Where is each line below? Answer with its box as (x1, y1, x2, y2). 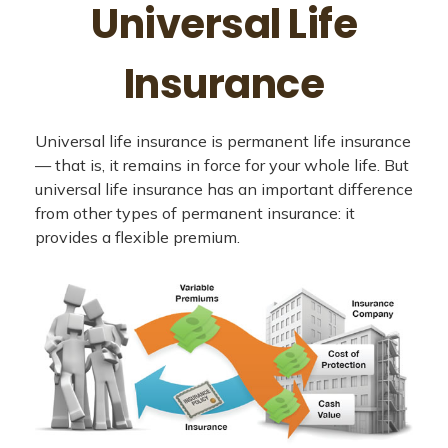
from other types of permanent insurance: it (35, 203, 355, 223)
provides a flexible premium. (35, 227, 240, 247)
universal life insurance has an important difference (35, 179, 413, 199)
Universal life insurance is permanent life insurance (35, 131, 411, 151)
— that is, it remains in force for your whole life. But (35, 155, 409, 175)
